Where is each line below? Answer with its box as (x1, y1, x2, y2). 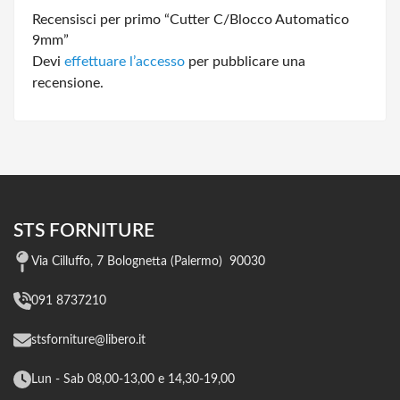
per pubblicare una (185, 54, 305, 69)
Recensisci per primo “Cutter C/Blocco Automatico (32, 12, 349, 27)
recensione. (32, 75, 104, 90)
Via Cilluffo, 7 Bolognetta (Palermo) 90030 (31, 254, 265, 268)
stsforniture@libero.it (31, 333, 146, 346)
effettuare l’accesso (64, 54, 185, 69)
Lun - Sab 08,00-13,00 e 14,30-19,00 (31, 372, 235, 386)
